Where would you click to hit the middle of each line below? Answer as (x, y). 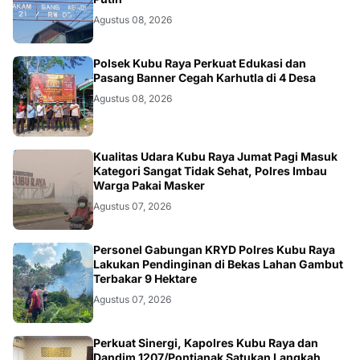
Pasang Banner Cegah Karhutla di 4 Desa (205, 78)
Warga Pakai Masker (149, 186)
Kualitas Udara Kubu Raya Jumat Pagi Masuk (215, 157)
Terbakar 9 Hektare (145, 279)
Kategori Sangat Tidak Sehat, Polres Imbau (210, 171)
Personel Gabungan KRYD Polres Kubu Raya (214, 250)
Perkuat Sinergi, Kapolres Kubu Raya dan (206, 343)
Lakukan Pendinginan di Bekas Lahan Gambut (218, 264)
